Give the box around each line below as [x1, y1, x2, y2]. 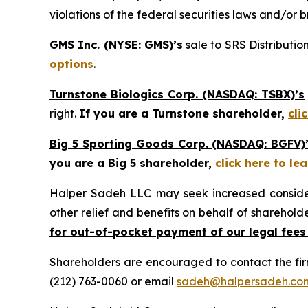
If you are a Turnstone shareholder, [79, 106, 288, 120]
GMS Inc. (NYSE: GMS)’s [49, 37, 183, 52]
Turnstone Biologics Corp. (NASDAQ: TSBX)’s [49, 87, 305, 101]
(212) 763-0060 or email [49, 274, 177, 288]
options [49, 56, 93, 71]
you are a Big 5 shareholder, [49, 155, 215, 170]
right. [49, 106, 79, 120]
